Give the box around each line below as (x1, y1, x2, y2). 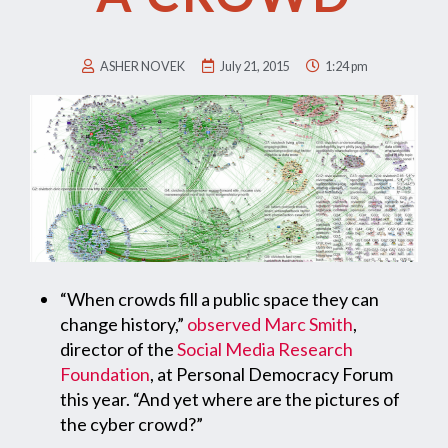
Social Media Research (177, 337, 353, 360)
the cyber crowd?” (60, 412, 203, 435)
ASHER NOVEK (99, 58, 185, 74)
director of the (60, 337, 177, 360)
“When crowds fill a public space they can (60, 287, 379, 310)
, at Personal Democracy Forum (150, 362, 393, 385)
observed (187, 312, 264, 335)
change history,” (60, 312, 187, 335)
